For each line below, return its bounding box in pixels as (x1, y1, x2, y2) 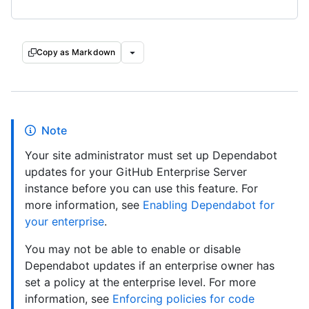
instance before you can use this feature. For (25, 181, 258, 195)
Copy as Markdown (37, 47, 116, 57)
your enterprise (25, 215, 104, 228)
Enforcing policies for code (112, 292, 255, 306)
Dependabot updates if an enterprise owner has (25, 259, 275, 272)
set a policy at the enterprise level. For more (25, 275, 256, 289)
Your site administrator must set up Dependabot (25, 148, 277, 162)
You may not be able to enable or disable (25, 242, 241, 256)
